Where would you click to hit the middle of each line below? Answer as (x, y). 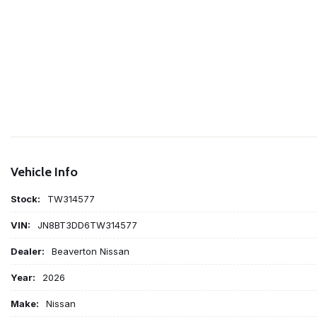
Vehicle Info (44, 172)
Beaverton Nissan (91, 251)
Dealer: (28, 251)
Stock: (25, 198)
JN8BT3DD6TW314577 (87, 225)
